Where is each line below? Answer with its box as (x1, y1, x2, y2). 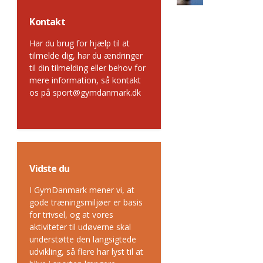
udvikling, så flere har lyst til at (29, 246, 144, 257)
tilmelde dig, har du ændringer (29, 50, 143, 61)
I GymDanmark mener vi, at (29, 184, 135, 195)
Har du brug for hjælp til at (29, 38, 130, 49)
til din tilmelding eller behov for (29, 62, 146, 73)
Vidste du (29, 162, 70, 175)
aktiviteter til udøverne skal (29, 221, 131, 232)
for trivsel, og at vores (29, 209, 114, 220)
